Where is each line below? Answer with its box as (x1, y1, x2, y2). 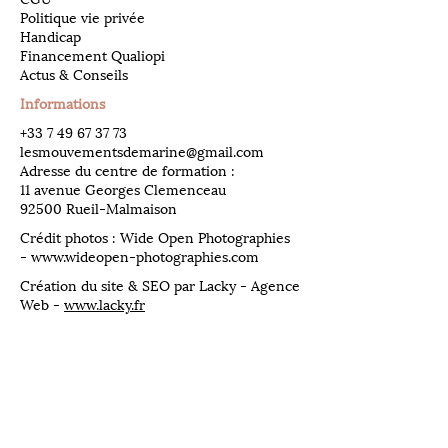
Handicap (20, 28, 81, 46)
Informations (20, 95, 105, 113)
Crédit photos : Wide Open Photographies (20, 229, 290, 247)
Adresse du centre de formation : (20, 162, 235, 180)
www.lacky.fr (64, 296, 145, 314)
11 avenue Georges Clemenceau (20, 181, 226, 199)
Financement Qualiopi (20, 47, 165, 65)
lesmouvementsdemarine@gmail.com (20, 143, 264, 161)
